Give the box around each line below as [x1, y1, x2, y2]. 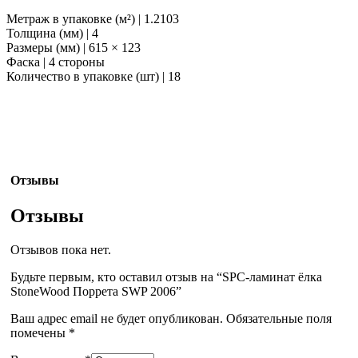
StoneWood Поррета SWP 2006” [10, 284, 181, 298]
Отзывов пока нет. [10, 242, 111, 257]
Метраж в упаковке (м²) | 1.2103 [6, 12, 179, 26]
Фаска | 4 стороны [6, 55, 105, 70]
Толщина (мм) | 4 [6, 26, 98, 41]
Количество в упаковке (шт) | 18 [6, 70, 181, 84]
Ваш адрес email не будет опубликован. [10, 311, 223, 325]
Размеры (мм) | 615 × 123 [6, 41, 141, 55]
